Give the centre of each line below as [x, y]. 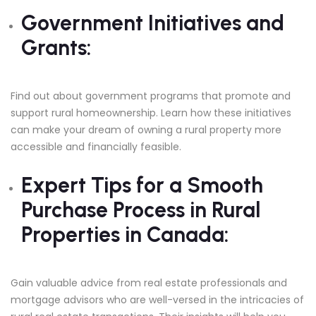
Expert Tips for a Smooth [142, 185]
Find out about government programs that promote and [151, 96]
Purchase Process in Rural [141, 209]
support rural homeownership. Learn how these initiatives [151, 113]
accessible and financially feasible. [96, 146]
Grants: [56, 47]
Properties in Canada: [125, 234]
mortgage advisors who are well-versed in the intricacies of [157, 299]
